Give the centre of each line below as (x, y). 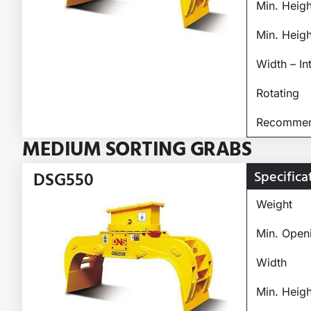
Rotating (277, 93)
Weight (274, 204)
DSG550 (64, 180)
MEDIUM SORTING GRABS (137, 150)
